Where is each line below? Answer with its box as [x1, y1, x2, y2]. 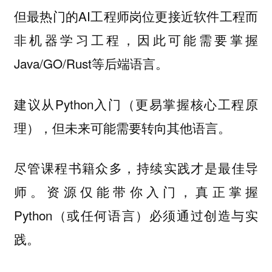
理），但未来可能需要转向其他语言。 [13, 118, 231, 137]
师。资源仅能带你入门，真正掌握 [13, 182, 259, 201]
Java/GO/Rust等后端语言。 [13, 54, 168, 73]
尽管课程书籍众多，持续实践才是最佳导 [13, 158, 259, 177]
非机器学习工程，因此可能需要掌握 [13, 30, 259, 49]
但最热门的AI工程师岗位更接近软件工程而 [13, 7, 259, 25]
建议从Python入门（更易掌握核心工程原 [13, 94, 259, 113]
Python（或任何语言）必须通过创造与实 [13, 206, 259, 225]
